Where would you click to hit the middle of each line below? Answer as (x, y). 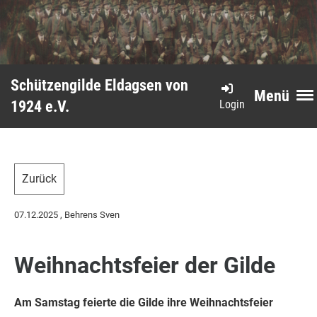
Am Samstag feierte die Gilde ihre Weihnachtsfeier (144, 302)
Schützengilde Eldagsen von (99, 85)
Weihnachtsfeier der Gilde (145, 265)
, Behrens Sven (89, 215)
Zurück (39, 179)
